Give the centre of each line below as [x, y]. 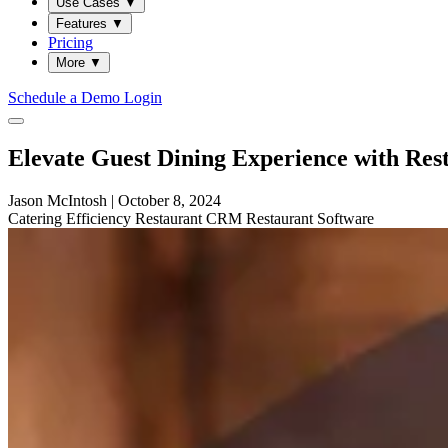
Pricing [70, 42]
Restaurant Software [310, 218]
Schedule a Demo [66, 97]
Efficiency [100, 218]
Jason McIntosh [57, 200]
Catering [37, 218]
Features [83, 23]
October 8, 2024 [169, 200]
